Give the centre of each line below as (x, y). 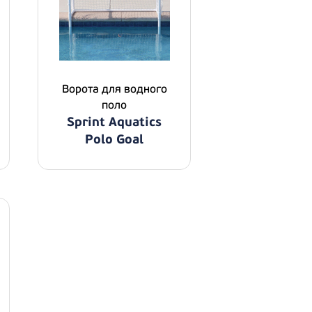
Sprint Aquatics (114, 122)
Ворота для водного (114, 89)
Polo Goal (114, 140)
